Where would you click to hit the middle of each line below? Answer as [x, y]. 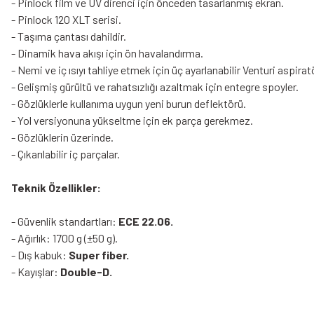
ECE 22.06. [146, 221]
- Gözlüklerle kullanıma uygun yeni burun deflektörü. [129, 103]
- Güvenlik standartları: [65, 221]
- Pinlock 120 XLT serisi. [66, 19]
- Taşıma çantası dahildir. [69, 36]
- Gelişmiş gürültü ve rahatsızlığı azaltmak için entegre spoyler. [155, 87]
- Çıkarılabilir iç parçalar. [66, 154]
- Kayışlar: [36, 272]
